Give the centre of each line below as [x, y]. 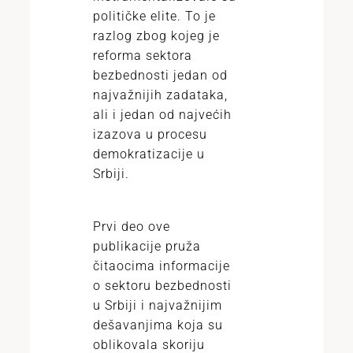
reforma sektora [143, 56]
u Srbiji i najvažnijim [158, 305]
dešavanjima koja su [158, 325]
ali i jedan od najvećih [162, 115]
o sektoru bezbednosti [162, 286]
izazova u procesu [150, 134]
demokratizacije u [149, 154]
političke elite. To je [154, 16]
